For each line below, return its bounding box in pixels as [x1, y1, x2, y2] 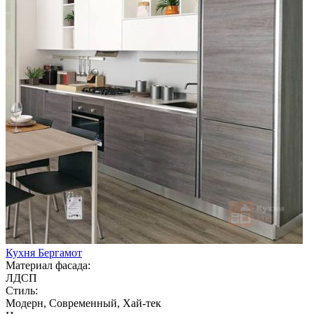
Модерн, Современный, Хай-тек [6, 296, 161, 309]
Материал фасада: [6, 259, 90, 271]
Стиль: [6, 284, 38, 296]
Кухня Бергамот [6, 246, 82, 259]
